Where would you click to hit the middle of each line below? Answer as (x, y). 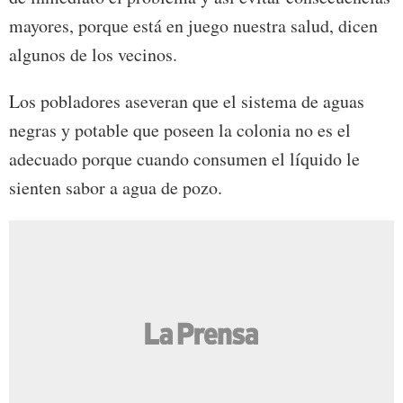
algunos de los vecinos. (93, 54)
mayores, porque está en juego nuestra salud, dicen (193, 25)
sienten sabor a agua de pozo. (116, 187)
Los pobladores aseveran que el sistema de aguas (187, 101)
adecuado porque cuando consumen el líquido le (184, 158)
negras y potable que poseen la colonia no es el (180, 130)
